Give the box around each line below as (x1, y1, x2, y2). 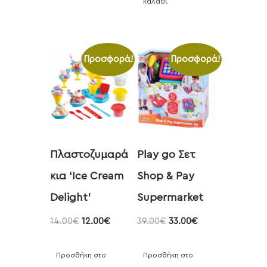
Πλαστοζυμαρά (50, 149, 128, 160)
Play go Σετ (136, 149, 195, 160)
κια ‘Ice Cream (50, 170, 124, 182)
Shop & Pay (136, 170, 194, 182)
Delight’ (50, 192, 91, 203)
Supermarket (136, 192, 203, 203)
